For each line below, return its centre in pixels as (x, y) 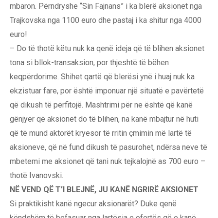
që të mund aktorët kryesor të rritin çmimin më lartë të (101, 133)
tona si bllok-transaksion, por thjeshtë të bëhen (89, 63)
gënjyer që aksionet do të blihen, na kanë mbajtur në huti (104, 119)
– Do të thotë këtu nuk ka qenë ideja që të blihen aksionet (107, 49)
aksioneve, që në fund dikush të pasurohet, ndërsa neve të (109, 147)
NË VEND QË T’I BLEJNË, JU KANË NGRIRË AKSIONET (106, 190)
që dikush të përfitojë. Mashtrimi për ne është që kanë (101, 105)
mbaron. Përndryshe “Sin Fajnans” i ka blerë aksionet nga (106, 6)
